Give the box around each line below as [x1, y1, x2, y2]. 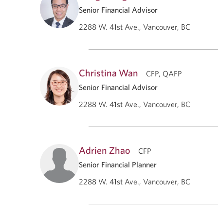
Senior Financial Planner [79, 159, 157, 169]
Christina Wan [79, 66, 138, 79]
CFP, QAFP [146, 68, 182, 78]
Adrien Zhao [79, 144, 130, 156]
